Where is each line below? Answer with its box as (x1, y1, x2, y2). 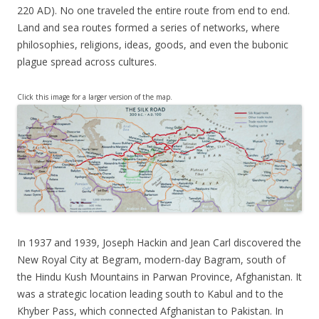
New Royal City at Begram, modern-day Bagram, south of (17, 253, 286, 267)
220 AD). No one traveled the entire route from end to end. (17, 3, 290, 17)
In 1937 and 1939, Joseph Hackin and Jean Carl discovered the (17, 236, 301, 250)
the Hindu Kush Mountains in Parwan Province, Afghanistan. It (17, 270, 302, 284)
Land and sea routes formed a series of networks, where (17, 20, 280, 34)
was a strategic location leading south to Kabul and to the (17, 287, 283, 301)
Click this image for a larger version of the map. (17, 91, 172, 102)
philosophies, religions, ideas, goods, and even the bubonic (17, 37, 288, 51)
